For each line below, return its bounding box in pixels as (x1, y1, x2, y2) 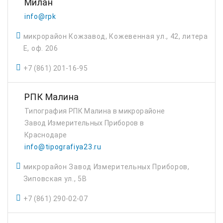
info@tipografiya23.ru (24, 143, 102, 151)
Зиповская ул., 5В (23, 175, 87, 183)
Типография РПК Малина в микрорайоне (24, 107, 165, 115)
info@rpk (24, 12, 56, 20)
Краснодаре (24, 131, 67, 139)
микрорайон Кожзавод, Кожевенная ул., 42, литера (23, 32, 208, 40)
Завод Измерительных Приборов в (24, 119, 144, 127)
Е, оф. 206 (23, 44, 58, 52)
